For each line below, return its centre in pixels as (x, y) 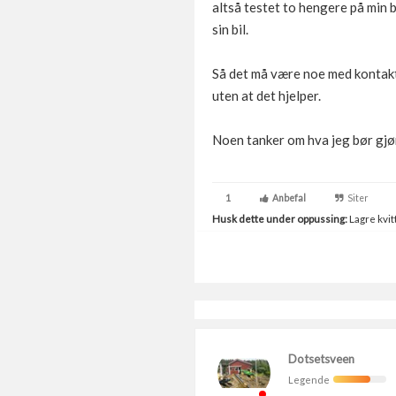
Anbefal (287, 198)
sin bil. (230, 29)
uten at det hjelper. (267, 95)
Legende (311, 380)
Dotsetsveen (321, 359)
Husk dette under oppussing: (280, 218)
